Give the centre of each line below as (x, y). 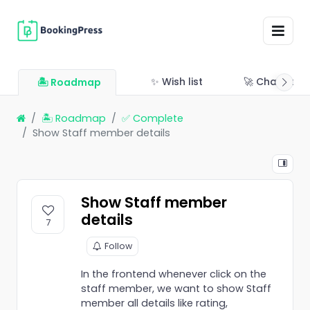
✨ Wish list (177, 81)
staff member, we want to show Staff (176, 288)
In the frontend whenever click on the (174, 274)
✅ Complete (153, 118)
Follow (118, 246)
